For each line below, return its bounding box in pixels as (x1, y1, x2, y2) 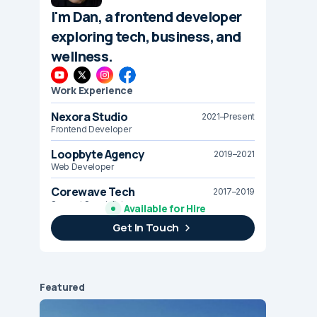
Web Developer (51, 161, 114, 173)
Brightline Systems (51, 221, 153, 238)
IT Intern (51, 236, 83, 248)
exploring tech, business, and (51, 27, 241, 47)
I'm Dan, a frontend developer (51, 7, 242, 27)
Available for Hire (124, 202, 206, 216)
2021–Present (201, 111, 255, 122)
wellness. (51, 47, 113, 67)
